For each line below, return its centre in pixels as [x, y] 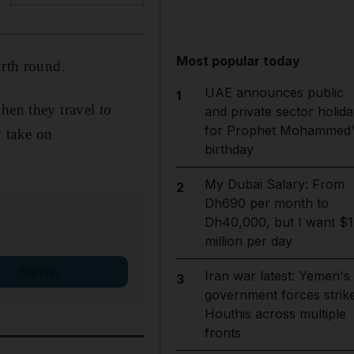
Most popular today [239, 61]
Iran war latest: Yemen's [277, 276]
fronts [222, 333]
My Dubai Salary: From [274, 184]
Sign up [38, 271]
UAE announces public [274, 92]
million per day [248, 241]
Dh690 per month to [266, 203]
